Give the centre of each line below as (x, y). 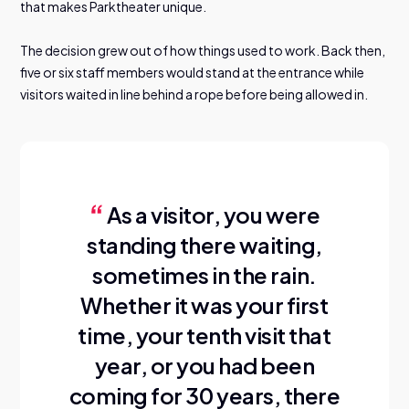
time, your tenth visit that (204, 335)
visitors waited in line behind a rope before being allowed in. (194, 94)
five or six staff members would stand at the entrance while (193, 72)
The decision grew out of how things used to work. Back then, (203, 50)
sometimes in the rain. (204, 274)
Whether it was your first (204, 304)
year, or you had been (204, 365)
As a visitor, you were (213, 214)
